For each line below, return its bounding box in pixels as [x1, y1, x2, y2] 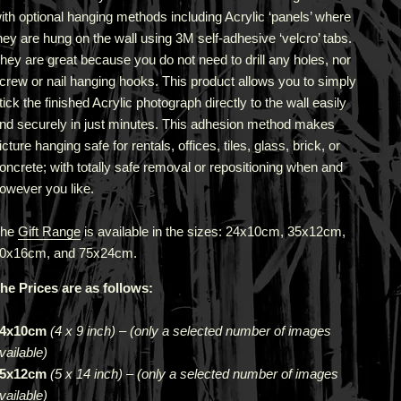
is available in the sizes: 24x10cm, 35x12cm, [80, 224, 346, 239]
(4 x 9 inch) [46, 323, 115, 338]
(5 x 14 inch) [46, 366, 123, 381]
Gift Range [17, 224, 81, 239]
